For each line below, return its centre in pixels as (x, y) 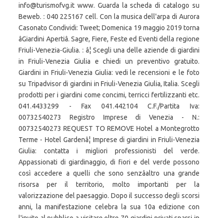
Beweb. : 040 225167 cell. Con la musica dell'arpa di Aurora (109, 17)
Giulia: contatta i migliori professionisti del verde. (109, 151)
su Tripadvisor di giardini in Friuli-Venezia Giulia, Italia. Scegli (109, 84)
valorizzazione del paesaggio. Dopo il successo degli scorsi (109, 196)
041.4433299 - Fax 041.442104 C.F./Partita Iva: (109, 106)
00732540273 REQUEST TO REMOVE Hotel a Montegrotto (109, 128)
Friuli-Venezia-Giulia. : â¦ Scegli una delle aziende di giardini (109, 50)
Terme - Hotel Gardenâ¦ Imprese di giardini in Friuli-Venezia (109, 140)
